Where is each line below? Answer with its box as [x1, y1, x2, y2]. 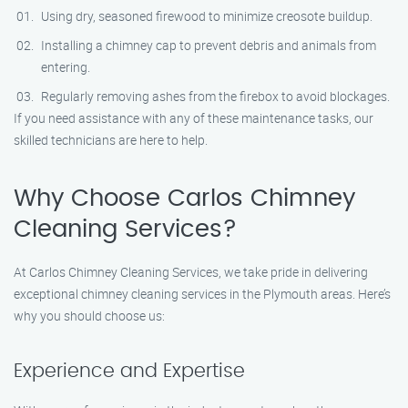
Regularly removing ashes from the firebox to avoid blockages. [41, 87, 390, 105]
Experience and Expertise [14, 362, 245, 381]
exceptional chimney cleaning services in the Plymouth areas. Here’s [14, 285, 391, 302]
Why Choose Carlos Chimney [14, 187, 355, 210]
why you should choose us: [14, 307, 165, 324]
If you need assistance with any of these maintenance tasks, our [14, 109, 373, 127]
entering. [41, 58, 90, 76]
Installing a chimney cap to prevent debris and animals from [41, 36, 376, 54]
